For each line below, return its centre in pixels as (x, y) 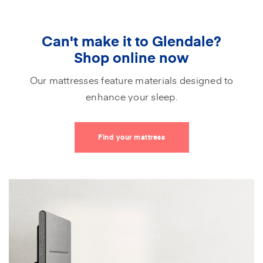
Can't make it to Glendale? (131, 41)
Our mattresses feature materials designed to (131, 80)
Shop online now (131, 57)
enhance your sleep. (131, 96)
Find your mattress (131, 137)
